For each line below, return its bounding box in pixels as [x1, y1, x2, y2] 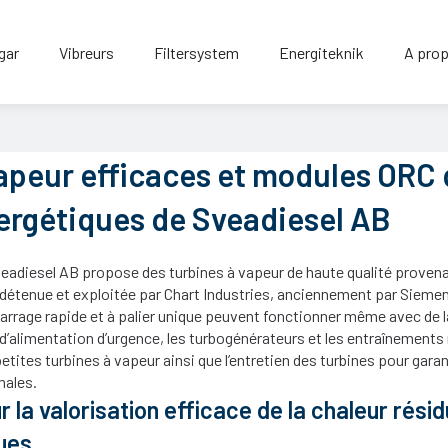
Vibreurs [58, 42, 114, 62]
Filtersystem [153, 42, 239, 62]
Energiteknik [278, 42, 364, 62]
